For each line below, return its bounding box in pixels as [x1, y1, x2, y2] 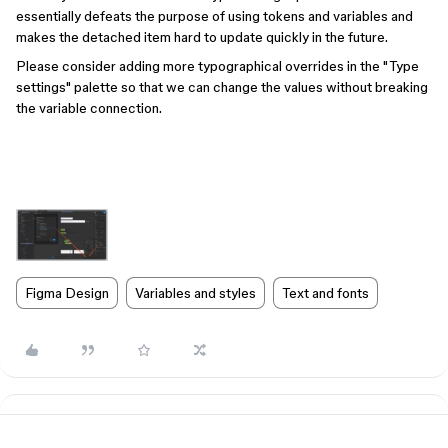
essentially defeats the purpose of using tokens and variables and [16, 8, 413, 24]
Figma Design [25, 284, 109, 301]
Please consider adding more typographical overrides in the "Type [16, 58, 419, 74]
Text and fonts [282, 284, 369, 301]
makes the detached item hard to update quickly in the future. [16, 29, 388, 45]
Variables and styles [135, 284, 256, 301]
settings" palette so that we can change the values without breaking [16, 79, 428, 95]
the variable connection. [16, 100, 162, 116]
